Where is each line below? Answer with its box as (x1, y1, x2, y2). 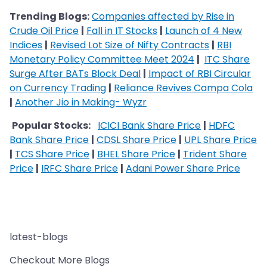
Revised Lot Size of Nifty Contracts (50, 38, 209, 52)
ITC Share (204, 52, 250, 66)
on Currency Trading (10, 80, 106, 95)
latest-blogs (10, 229, 68, 244)
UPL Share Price (184, 132, 257, 147)
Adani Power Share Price (126, 161, 240, 175)
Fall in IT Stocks (86, 23, 157, 38)
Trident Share (183, 147, 247, 161)
